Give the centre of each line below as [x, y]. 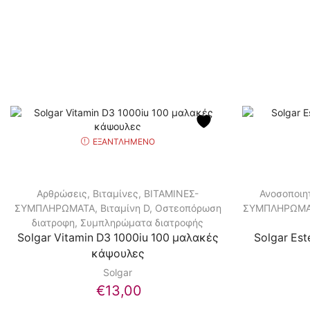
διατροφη [54, 223]
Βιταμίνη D [125, 208]
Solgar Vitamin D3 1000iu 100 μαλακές [118, 238]
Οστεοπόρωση [188, 208]
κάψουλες [118, 254]
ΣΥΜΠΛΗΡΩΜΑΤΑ [54, 208]
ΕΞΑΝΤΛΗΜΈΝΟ [124, 141]
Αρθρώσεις [62, 194]
